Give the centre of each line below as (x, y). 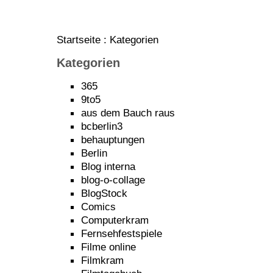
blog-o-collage (113, 180)
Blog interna (108, 166)
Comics (98, 207)
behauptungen (113, 140)
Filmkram (102, 260)
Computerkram (115, 220)
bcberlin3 (102, 126)
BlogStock (104, 193)
